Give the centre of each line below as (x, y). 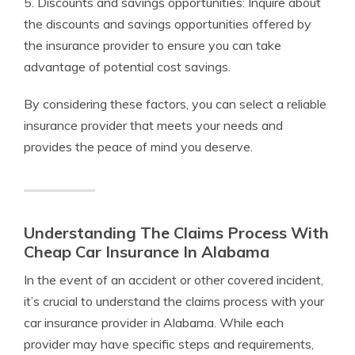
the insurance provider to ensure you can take (153, 46)
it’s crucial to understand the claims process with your (174, 302)
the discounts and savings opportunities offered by (168, 24)
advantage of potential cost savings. (127, 67)
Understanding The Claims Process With (176, 233)
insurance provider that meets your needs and (153, 126)
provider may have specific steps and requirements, (169, 344)
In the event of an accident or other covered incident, (174, 280)
